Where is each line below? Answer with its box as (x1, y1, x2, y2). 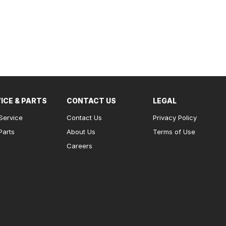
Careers (67, 142, 92, 150)
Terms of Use (152, 128, 195, 136)
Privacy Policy (152, 114, 197, 122)
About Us (67, 128, 95, 136)
